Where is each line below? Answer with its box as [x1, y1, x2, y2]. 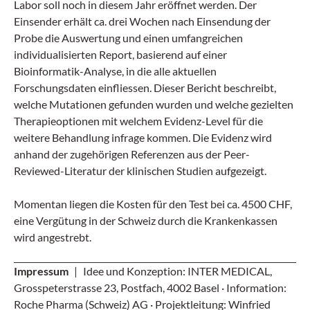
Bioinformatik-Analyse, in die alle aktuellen [14, 64, 217, 77]
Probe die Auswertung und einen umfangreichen [14, 30, 243, 44]
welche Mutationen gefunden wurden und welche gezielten [14, 97, 293, 111]
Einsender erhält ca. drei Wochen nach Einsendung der [14, 14, 271, 28]
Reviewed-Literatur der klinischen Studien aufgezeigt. [14, 163, 268, 177]
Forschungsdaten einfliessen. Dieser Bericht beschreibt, [14, 80, 276, 94]
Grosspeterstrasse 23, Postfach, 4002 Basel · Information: [14, 280, 286, 294]
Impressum [14, 264, 74, 277]
